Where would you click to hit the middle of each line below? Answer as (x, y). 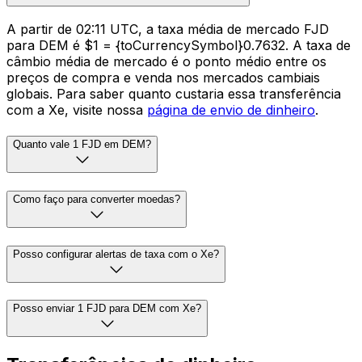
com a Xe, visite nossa (77, 110)
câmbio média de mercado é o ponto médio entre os (166, 62)
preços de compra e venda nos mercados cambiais (163, 78)
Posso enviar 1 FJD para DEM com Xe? (107, 309)
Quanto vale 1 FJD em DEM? (82, 145)
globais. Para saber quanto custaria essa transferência (174, 94)
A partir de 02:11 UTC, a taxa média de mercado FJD (168, 29)
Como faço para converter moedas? (97, 199)
